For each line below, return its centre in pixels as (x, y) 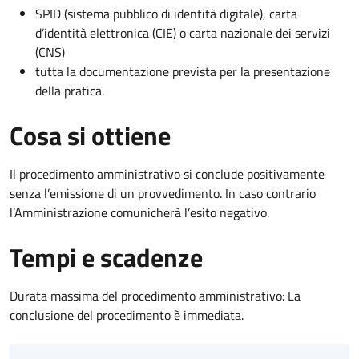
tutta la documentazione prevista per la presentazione (183, 71)
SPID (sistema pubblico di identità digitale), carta (166, 13)
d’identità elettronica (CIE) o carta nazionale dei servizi (183, 32)
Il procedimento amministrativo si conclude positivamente (167, 173)
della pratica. (70, 90)
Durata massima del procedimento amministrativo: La (155, 295)
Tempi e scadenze (106, 257)
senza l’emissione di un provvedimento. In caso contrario (163, 193)
